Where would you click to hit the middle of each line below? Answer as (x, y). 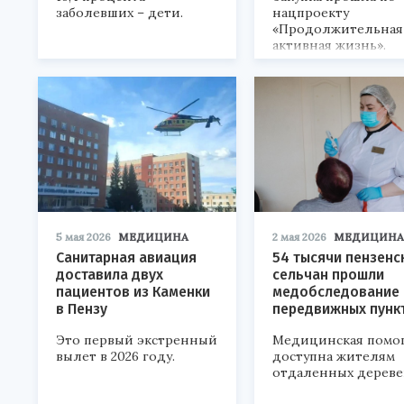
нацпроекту (311, 12)
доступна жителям (334, 356)
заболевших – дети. (119, 12)
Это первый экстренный (137, 340)
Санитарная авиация (126, 257)
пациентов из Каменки (133, 291)
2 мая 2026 (299, 236)
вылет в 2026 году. (115, 356)
